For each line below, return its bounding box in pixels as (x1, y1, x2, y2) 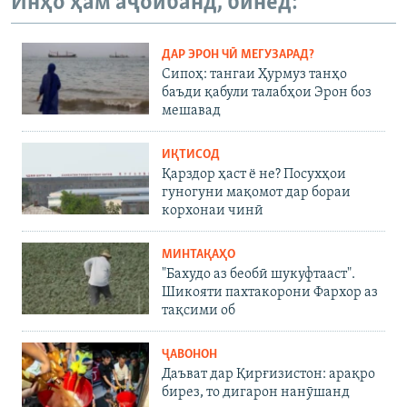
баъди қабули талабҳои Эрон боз (162, 84, 372, 100)
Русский (16, 24, 74, 41)
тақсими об (162, 303, 235, 318)
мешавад (162, 103, 221, 118)
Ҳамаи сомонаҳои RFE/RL (31, 195, 210, 213)
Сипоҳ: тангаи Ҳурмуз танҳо (162, 66, 347, 82)
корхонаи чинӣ (162, 203, 263, 218)
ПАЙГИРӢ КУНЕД (16, 74, 109, 87)
